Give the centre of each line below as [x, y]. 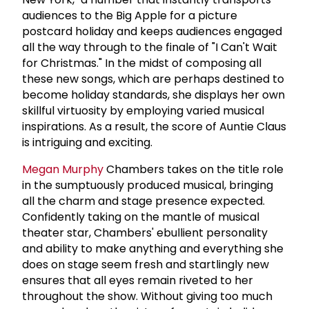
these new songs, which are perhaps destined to [153, 79]
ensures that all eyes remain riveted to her [138, 280]
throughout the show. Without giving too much [147, 296]
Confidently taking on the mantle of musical [141, 217]
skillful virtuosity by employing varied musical [143, 110]
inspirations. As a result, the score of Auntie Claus [154, 126]
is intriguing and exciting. [87, 142]
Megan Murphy [63, 169]
